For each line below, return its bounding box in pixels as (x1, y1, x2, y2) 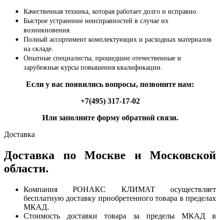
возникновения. (24, 26, 71, 34)
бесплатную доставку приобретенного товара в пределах (24, 193, 216, 202)
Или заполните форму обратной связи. (42, 113, 178, 122)
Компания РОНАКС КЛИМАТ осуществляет (24, 185, 216, 193)
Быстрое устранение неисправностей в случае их (24, 17, 168, 25)
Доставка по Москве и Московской (4, 148, 216, 162)
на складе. (24, 45, 54, 53)
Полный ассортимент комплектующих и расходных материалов (24, 35, 212, 43)
